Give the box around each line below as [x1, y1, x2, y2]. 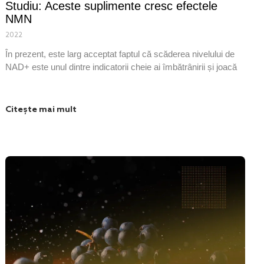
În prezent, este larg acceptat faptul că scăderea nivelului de [5, 48, 235, 59]
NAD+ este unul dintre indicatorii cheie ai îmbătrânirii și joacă [5, 61, 237, 72]
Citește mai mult [5, 104, 77, 115]
